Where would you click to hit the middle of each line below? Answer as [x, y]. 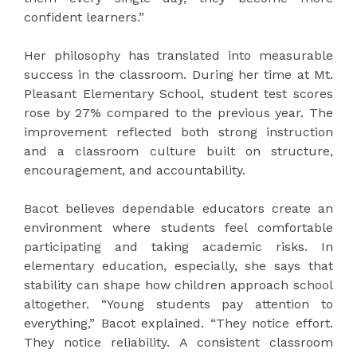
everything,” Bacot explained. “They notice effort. [178, 324]
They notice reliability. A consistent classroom [178, 343]
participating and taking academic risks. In [178, 247]
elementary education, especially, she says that [178, 266]
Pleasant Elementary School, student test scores [178, 94]
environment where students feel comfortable [178, 228]
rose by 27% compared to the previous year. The [178, 113]
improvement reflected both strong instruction [178, 132]
